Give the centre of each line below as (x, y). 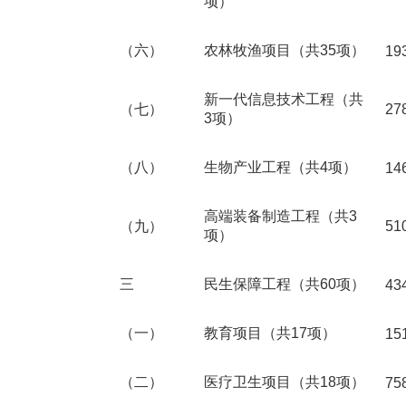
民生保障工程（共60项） (285, 284)
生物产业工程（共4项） (280, 167)
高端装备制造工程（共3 (280, 216)
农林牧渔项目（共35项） (285, 50)
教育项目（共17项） (270, 333)
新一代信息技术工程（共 (284, 99)
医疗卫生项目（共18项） (285, 382)
